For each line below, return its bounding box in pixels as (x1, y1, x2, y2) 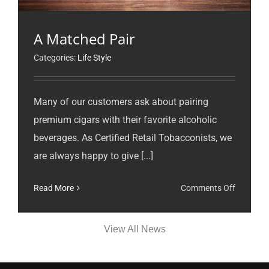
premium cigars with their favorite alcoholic (34, 113, 217, 125)
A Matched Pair (34, 28, 135, 49)
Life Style (77, 52, 111, 62)
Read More (34, 183, 74, 193)
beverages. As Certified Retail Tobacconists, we (34, 131, 232, 144)
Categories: (34, 52, 77, 62)
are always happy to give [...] (34, 150, 153, 162)
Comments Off (181, 183, 235, 193)
